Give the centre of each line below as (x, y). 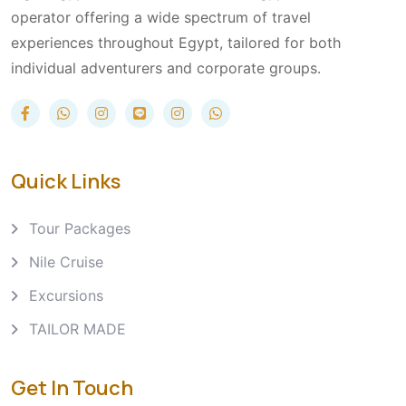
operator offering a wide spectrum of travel (161, 18)
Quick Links (66, 181)
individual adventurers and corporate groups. (166, 68)
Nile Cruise (66, 261)
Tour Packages (80, 228)
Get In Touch (72, 388)
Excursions (66, 295)
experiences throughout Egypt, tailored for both (176, 43)
